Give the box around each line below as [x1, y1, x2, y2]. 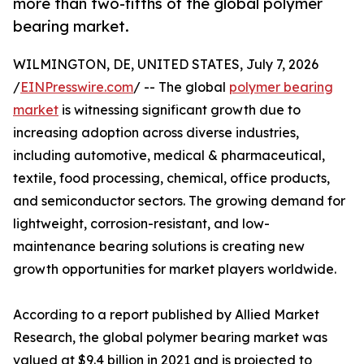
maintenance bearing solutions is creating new [13, 238, 305, 255]
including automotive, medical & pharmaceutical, [13, 147, 325, 164]
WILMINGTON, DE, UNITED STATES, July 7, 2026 [13, 56, 318, 73]
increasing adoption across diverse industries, [13, 124, 299, 141]
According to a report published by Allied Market [13, 306, 319, 323]
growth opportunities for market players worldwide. [13, 261, 336, 278]
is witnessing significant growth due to [58, 102, 301, 119]
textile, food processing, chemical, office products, [13, 170, 330, 187]
